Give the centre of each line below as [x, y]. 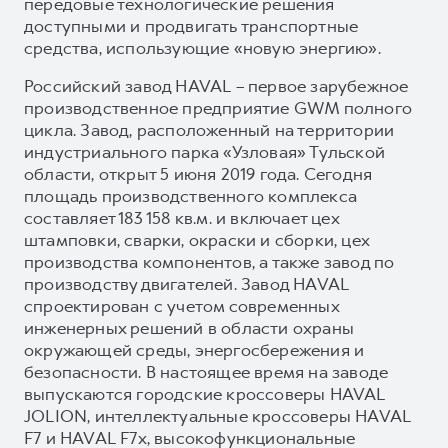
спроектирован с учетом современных [181, 305]
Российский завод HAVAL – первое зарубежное [216, 85]
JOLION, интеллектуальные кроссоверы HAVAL [218, 415]
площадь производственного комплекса [191, 195]
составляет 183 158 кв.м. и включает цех [181, 217]
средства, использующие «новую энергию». [205, 47]
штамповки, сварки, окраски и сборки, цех [197, 239]
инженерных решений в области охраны [189, 327]
